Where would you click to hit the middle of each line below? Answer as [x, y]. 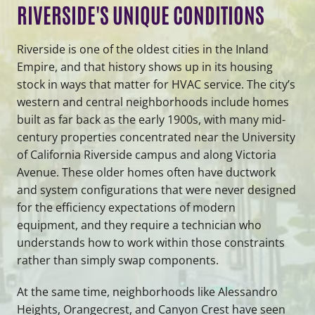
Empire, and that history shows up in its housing [145, 66]
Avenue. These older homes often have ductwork [146, 172]
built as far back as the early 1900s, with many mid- [151, 119]
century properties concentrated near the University [156, 137]
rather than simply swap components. [118, 260]
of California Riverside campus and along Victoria [147, 154]
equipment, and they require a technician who [139, 225]
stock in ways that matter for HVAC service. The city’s [156, 84]
